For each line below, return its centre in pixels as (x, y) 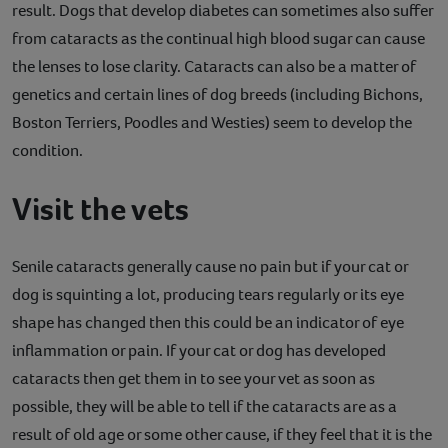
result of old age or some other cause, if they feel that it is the (222, 434)
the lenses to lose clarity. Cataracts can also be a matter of (214, 66)
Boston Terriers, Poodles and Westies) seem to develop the (212, 122)
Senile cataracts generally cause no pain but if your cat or (210, 266)
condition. (47, 150)
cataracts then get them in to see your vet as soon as (193, 378)
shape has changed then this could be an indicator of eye (208, 322)
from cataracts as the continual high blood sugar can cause (218, 38)
